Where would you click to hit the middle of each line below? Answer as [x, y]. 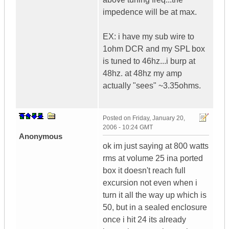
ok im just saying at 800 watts [156, 146]
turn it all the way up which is [155, 195]
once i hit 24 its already [144, 220]
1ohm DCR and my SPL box [154, 49]
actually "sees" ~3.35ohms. [152, 86]
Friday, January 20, [159, 118]
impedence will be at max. [150, 12]
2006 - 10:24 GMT [128, 128]
